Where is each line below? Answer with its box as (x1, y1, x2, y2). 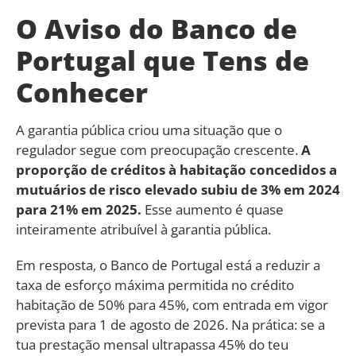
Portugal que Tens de (16, 41, 309, 79)
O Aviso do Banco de (16, 10, 297, 47)
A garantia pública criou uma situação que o (16, 120, 282, 139)
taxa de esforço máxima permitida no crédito (16, 275, 294, 294)
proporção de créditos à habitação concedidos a (16, 160, 337, 179)
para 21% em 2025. (16, 199, 141, 219)
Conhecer (16, 73, 148, 110)
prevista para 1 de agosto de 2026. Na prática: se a (16, 315, 325, 334)
